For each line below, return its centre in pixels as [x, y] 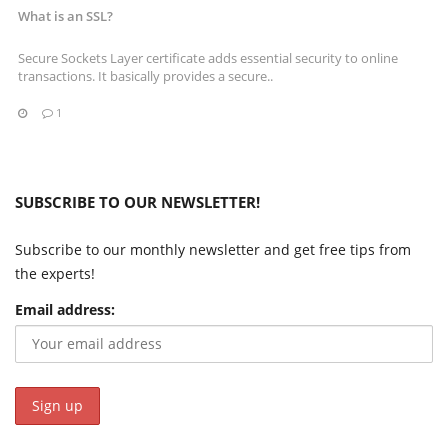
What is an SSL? [65, 15]
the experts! [55, 274]
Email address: [65, 310]
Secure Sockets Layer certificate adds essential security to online [208, 57]
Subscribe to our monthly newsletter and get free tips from [213, 250]
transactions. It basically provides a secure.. [145, 75]
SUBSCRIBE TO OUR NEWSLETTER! [137, 202]
